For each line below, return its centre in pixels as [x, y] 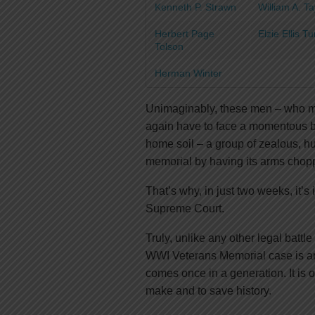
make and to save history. [208, 291]
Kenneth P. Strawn [195, 7]
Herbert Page [185, 34]
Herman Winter [188, 73]
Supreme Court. [185, 208]
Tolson [169, 46]
